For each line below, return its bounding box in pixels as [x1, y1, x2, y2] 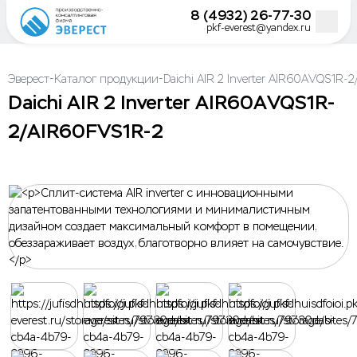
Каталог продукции [54, 72, 159, 85]
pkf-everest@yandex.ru [206, 22, 312, 34]
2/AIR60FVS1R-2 [8, 119, 163, 143]
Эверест [8, 72, 49, 85]
